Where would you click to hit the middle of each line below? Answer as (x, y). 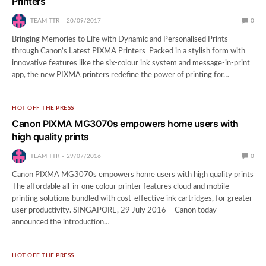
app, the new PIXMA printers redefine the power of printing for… (121, 75)
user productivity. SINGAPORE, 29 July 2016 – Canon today (115, 210)
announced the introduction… (61, 222)
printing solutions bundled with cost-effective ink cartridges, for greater (132, 198)
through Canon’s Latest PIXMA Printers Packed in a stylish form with (129, 51)
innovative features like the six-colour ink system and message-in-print (131, 63)
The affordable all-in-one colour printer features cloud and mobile (121, 186)
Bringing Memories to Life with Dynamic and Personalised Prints (120, 39)
